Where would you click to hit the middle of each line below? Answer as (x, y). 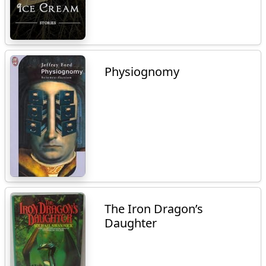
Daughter (131, 223)
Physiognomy (142, 71)
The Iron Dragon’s (154, 209)
